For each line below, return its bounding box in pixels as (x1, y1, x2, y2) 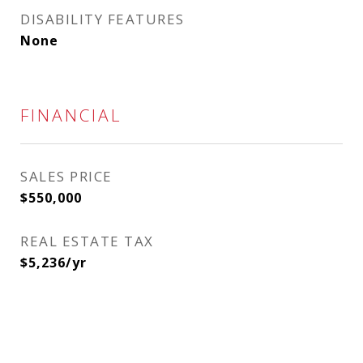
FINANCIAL (20, 104, 122, 126)
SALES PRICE (20, 167, 113, 186)
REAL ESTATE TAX (20, 232, 154, 250)
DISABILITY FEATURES (20, 10, 185, 28)
